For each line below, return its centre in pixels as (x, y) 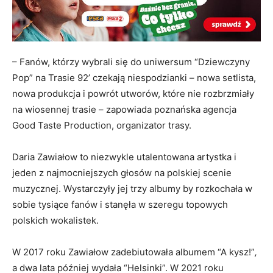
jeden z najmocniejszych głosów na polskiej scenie (122, 173)
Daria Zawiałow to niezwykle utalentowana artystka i (124, 157)
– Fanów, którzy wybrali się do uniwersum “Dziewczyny (131, 62)
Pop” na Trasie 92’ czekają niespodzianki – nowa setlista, (134, 78)
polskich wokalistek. (55, 221)
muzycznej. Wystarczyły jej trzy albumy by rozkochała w (132, 189)
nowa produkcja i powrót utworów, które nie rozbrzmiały (133, 94)
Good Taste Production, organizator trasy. (102, 126)
